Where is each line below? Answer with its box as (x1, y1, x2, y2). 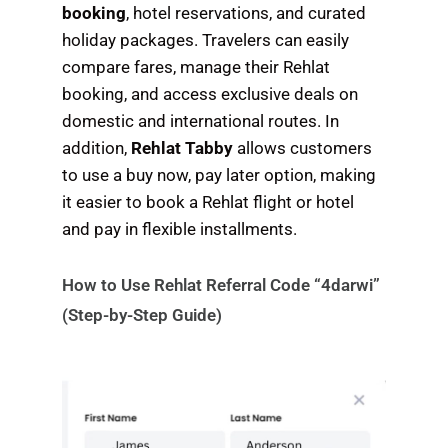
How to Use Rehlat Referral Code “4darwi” (62, 274, 381, 295)
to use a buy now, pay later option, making (62, 164, 377, 185)
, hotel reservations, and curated (126, 2, 367, 23)
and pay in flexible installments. (62, 218, 298, 239)
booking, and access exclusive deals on (62, 83, 359, 104)
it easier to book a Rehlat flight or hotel (62, 191, 355, 212)
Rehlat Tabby (131, 137, 234, 158)
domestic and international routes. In (62, 110, 340, 131)
